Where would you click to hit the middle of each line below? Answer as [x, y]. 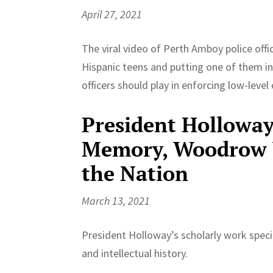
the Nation [135, 173]
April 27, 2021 [112, 14]
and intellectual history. [135, 253]
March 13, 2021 [116, 200]
